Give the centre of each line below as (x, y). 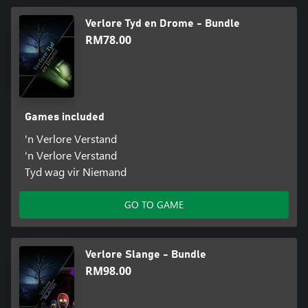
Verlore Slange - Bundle (146, 254)
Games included (64, 117)
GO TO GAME (154, 204)
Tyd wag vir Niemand (75, 171)
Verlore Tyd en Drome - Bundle (163, 23)
